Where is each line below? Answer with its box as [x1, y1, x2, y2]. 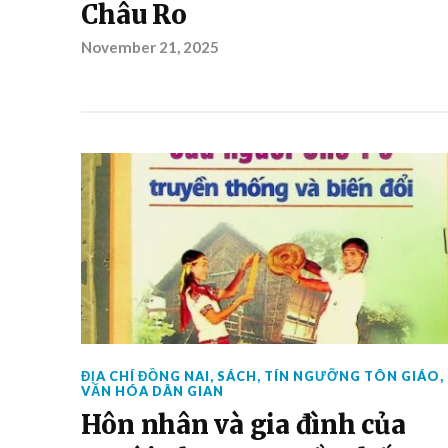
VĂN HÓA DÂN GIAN [80, 383, 224, 399]
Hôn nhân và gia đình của [80, 409, 406, 441]
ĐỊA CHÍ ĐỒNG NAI [80, 368, 210, 384]
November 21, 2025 [80, 38, 219, 56]
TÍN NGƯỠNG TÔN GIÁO [263, 368, 440, 384]
